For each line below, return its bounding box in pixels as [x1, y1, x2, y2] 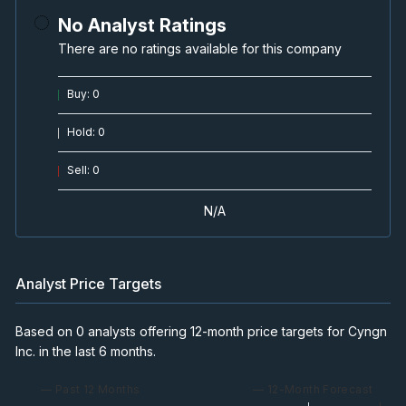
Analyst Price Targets [15, 274, 161, 293]
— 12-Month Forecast [252, 382, 373, 396]
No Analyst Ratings [58, 14, 227, 36]
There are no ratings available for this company [58, 40, 342, 56]
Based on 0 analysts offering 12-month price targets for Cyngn [15, 323, 387, 339]
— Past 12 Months [41, 382, 140, 396]
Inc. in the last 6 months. [15, 343, 156, 359]
